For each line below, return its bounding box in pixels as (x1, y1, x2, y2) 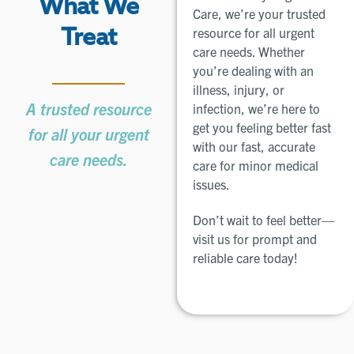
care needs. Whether (193, 43, 305, 59)
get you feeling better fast (193, 119, 331, 135)
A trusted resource (25, 98, 152, 119)
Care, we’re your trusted (193, 5, 326, 21)
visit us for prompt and (193, 230, 317, 247)
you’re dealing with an (193, 62, 314, 78)
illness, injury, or (193, 81, 284, 97)
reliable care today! (193, 249, 298, 265)
